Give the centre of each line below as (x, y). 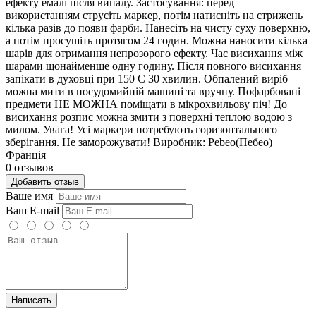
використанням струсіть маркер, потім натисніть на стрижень (154, 15)
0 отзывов (30, 167)
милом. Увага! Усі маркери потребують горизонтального (141, 129)
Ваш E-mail (32, 210)
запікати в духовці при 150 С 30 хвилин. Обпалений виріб (147, 78)
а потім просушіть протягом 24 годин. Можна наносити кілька (157, 40)
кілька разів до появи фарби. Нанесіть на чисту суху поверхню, (158, 28)
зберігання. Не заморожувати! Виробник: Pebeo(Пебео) (139, 142)
